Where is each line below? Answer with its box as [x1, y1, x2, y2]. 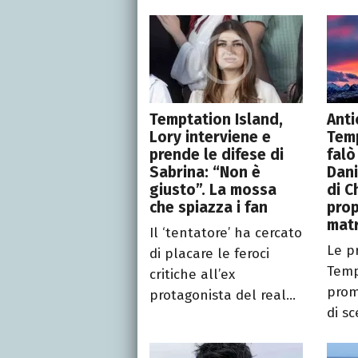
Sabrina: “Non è [149, 163, 261, 182]
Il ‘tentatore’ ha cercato [149, 225, 302, 242]
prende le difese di [149, 145, 284, 165]
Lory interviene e [149, 128, 271, 147]
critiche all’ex [149, 266, 235, 284]
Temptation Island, [149, 110, 283, 129]
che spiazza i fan [149, 198, 268, 217]
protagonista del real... [149, 287, 296, 304]
